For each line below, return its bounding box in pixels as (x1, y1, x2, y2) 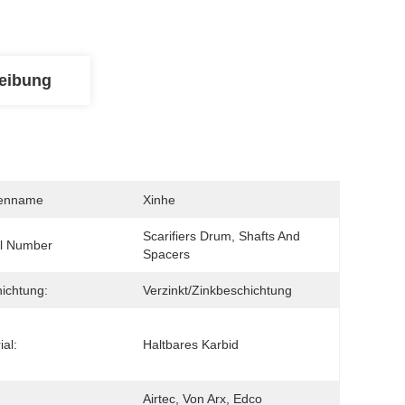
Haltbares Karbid (143, 337, 239, 352)
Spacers (143, 247, 190, 261)
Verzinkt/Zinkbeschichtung (143, 283, 292, 297)
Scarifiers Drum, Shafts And (143, 229, 300, 243)
